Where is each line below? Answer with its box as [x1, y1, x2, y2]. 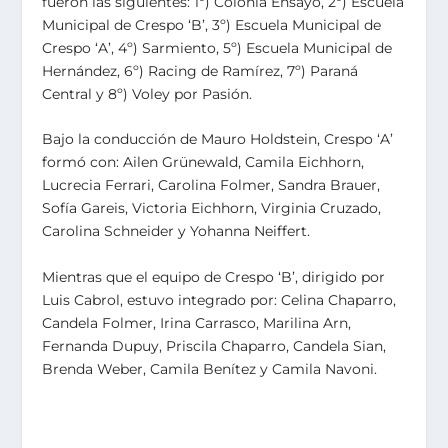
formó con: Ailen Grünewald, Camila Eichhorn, [42, 153, 365, 172]
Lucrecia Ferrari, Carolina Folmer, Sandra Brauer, [42, 176, 381, 195]
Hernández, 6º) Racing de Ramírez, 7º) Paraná [42, 61, 359, 80]
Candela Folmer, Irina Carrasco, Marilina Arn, [42, 313, 352, 332]
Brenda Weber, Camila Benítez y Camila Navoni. [42, 359, 378, 378]
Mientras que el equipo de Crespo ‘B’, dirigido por [42, 267, 386, 286]
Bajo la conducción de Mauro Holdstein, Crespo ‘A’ [42, 130, 394, 149]
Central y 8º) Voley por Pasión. [42, 84, 253, 103]
